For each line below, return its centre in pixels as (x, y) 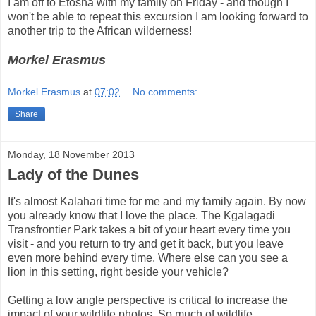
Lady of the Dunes (73, 174)
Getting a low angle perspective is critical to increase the (148, 300)
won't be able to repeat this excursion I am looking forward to (158, 16)
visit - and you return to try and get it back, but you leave (146, 244)
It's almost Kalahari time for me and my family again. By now (157, 202)
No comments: (165, 91)
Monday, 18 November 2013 (71, 154)
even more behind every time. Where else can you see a (148, 258)
